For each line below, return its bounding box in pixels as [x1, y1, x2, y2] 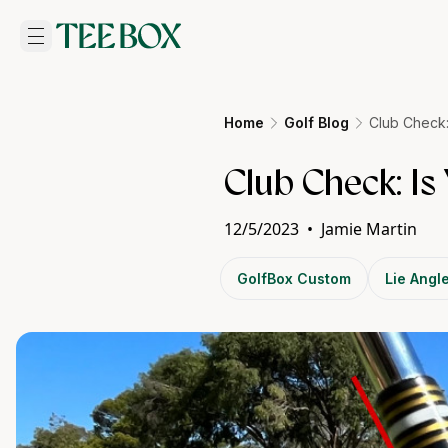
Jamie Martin [321, 218, 417, 240]
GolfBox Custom [237, 270, 351, 287]
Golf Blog [284, 114, 349, 131]
